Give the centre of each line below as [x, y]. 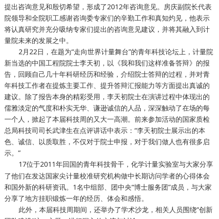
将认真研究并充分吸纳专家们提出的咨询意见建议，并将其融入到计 [107, 29]
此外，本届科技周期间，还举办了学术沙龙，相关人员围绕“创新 [115, 210]
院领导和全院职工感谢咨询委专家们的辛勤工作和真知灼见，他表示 [107, 18]
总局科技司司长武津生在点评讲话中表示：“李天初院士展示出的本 [105, 131]
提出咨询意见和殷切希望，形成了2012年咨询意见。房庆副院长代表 [108, 7]
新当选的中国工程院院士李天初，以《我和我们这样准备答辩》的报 [107, 63]
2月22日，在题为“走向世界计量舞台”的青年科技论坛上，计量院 [116, 52]
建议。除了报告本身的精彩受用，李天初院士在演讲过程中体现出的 [107, 97]
